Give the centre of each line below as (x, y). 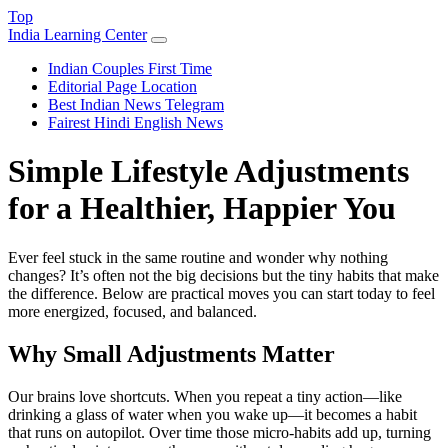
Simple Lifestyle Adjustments (208, 171)
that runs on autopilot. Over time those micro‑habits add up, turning (219, 432)
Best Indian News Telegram (136, 104)
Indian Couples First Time (130, 68)
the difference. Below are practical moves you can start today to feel (221, 293)
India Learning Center (77, 34)
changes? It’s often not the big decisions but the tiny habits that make (223, 275)
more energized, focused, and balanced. (132, 311)
